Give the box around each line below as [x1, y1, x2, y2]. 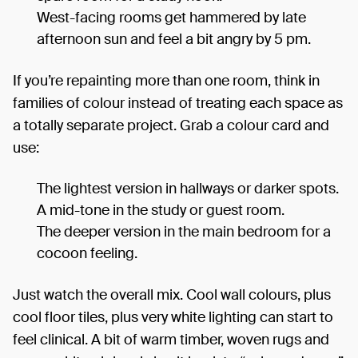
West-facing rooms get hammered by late [37, 7, 306, 27]
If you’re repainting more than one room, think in [13, 70, 320, 90]
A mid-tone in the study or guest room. [37, 200, 284, 220]
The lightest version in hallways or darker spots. [37, 178, 339, 198]
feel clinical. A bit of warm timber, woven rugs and [13, 329, 329, 349]
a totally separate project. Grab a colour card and [13, 115, 329, 135]
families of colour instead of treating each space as [13, 93, 343, 113]
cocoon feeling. [37, 243, 137, 263]
